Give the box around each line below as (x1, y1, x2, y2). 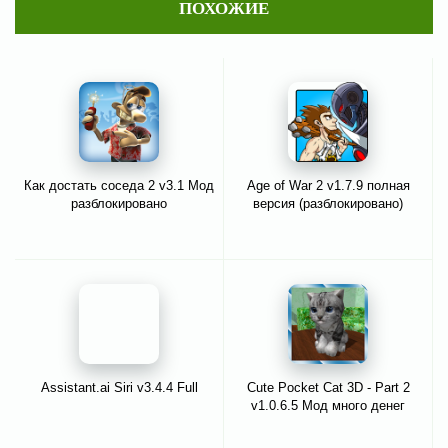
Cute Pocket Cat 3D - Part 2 (246, 380, 410, 396)
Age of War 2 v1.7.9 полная (246, 178, 410, 194)
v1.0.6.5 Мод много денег (251, 398, 405, 414)
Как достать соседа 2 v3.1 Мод (24, 178, 214, 194)
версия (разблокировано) (253, 196, 403, 212)
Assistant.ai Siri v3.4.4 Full (40, 380, 198, 396)
